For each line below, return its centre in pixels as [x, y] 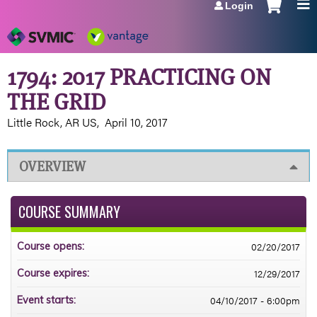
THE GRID [56, 101]
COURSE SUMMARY [69, 211]
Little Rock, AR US [52, 122]
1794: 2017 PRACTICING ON [139, 76]
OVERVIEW [52, 166]
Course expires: [54, 273]
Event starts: [48, 300]
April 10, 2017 [136, 122]
